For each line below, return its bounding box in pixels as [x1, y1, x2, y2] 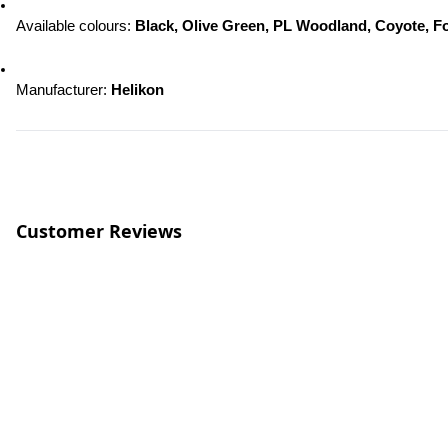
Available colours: [16, 18, 135, 34]
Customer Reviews [16, 219, 182, 243]
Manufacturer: [16, 82, 111, 98]
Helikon [111, 82, 164, 98]
